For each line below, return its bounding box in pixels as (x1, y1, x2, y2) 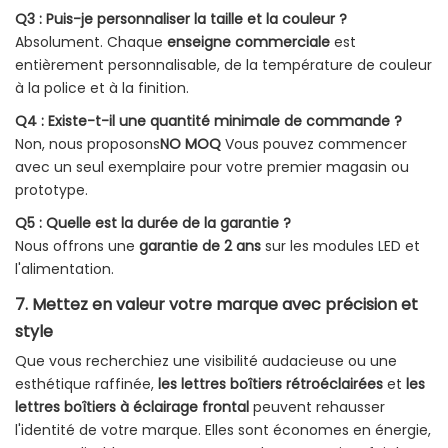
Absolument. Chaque (15, 32, 167, 53)
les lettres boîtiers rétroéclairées (158, 374, 383, 395)
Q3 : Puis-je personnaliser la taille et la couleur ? (15, 9, 347, 30)
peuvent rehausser (249, 397, 385, 418)
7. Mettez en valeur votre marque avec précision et (15, 293, 418, 317)
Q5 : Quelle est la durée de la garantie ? (15, 213, 291, 234)
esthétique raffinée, (15, 374, 158, 395)
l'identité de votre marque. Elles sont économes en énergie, (15, 420, 431, 441)
